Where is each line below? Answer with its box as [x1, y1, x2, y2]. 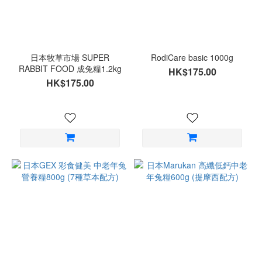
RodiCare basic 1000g [151, 51, 233, 63]
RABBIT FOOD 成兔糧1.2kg [18, 63, 122, 74]
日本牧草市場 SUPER [30, 51, 109, 63]
